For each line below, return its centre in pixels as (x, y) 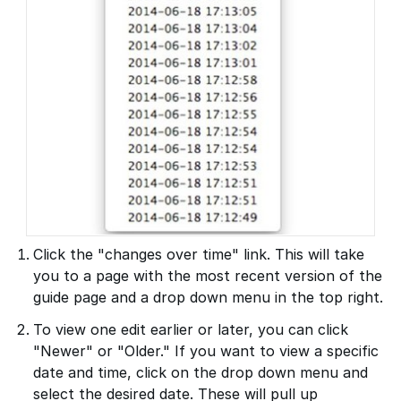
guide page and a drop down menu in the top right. (209, 298)
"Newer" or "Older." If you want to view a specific (206, 351)
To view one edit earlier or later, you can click (191, 330)
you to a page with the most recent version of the (208, 276)
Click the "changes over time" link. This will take (199, 255)
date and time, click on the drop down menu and (201, 373)
